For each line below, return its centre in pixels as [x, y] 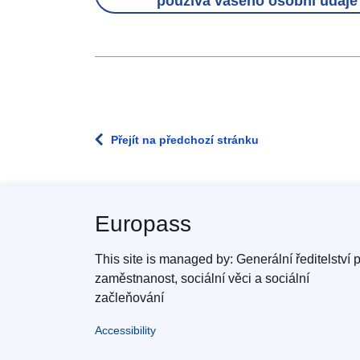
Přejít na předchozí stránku [185, 140]
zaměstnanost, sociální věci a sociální [202, 278]
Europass [143, 224]
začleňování [129, 298]
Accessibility [125, 330]
